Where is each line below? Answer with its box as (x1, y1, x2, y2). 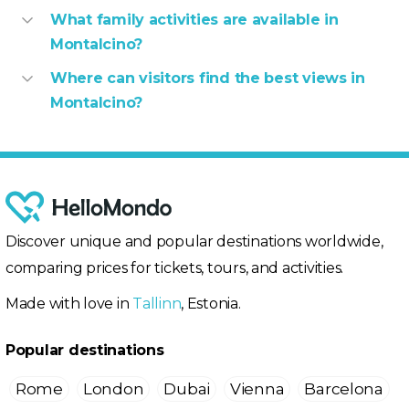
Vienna (229, 380, 285, 398)
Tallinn (132, 295, 182, 312)
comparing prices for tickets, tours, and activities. (5, 259, 343, 277)
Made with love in (5, 295, 133, 312)
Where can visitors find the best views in (50, 69, 365, 87)
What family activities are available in (50, 11, 339, 28)
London (82, 380, 144, 398)
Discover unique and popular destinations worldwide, (5, 233, 383, 250)
